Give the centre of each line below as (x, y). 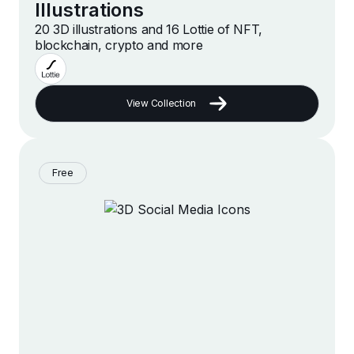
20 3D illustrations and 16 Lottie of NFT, (149, 30)
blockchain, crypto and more (119, 45)
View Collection (161, 104)
